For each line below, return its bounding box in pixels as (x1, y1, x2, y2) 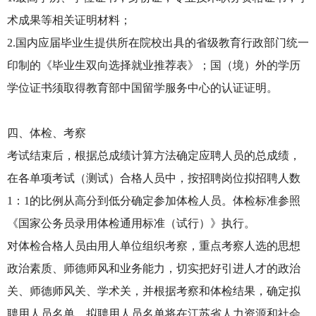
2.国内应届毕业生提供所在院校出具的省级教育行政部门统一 (7, 37, 309, 49)
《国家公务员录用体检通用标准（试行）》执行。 (7, 217, 255, 229)
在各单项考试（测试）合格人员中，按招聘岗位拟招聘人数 (7, 172, 300, 184)
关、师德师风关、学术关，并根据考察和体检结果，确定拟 (7, 285, 300, 297)
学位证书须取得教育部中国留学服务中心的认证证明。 (7, 82, 278, 94)
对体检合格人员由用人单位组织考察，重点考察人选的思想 (7, 240, 300, 252)
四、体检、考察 (7, 127, 86, 139)
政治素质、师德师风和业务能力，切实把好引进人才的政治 (7, 262, 300, 274)
